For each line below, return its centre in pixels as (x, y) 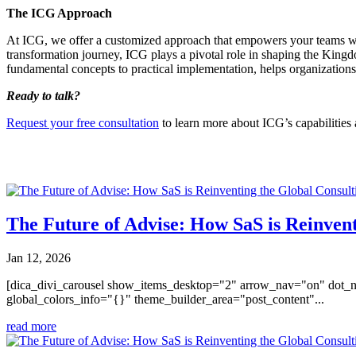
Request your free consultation (83, 123)
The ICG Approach (59, 14)
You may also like (77, 156)
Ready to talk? (43, 96)
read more (31, 326)
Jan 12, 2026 (39, 257)
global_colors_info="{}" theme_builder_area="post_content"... (165, 299)
